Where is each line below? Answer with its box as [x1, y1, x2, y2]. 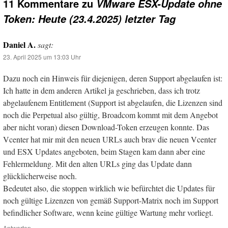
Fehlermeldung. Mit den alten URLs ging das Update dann [3, 158, 192, 169]
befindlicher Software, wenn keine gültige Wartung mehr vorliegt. [3, 207, 213, 218]
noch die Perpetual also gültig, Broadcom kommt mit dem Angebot [3, 109, 218, 120]
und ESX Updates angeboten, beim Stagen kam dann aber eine [3, 146, 205, 157]
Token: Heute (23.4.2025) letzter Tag [3, 11, 176, 26]
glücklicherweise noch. [3, 170, 77, 181]
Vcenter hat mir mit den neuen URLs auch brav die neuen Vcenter [3, 133, 216, 145]
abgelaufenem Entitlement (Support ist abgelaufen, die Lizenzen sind [3, 97, 222, 108]
